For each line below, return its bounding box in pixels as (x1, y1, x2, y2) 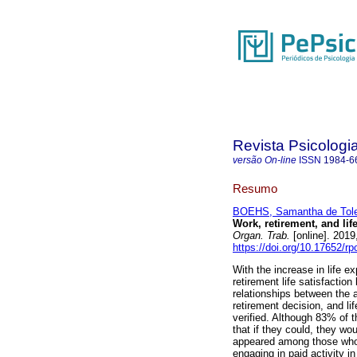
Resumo (233, 181, 277, 195)
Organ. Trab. (233, 229, 290, 242)
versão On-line (233, 155, 296, 166)
